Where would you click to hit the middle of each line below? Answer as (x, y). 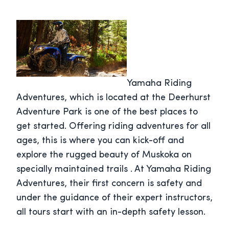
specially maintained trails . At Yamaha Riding (114, 170)
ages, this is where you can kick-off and (100, 141)
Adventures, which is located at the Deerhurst (113, 98)
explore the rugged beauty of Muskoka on (104, 155)
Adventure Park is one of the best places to (107, 112)
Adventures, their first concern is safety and (109, 184)
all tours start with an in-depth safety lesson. (111, 213)
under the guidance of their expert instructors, (114, 198)
